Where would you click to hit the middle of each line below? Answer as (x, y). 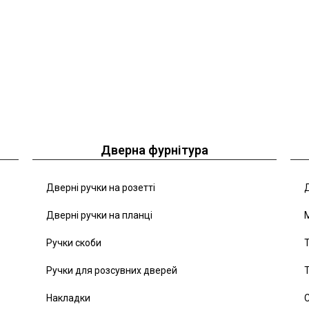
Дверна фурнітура (154, 150)
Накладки (69, 298)
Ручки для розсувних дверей (112, 271)
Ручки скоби (74, 243)
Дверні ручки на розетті (101, 188)
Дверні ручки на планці (100, 216)
